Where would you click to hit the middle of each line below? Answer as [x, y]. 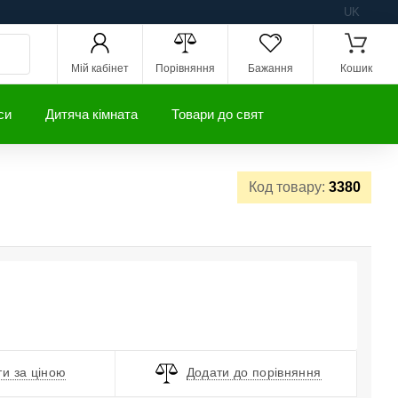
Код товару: [288, 187]
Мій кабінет [100, 68]
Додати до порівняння [254, 373]
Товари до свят [218, 114]
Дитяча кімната [92, 114]
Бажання [271, 68]
